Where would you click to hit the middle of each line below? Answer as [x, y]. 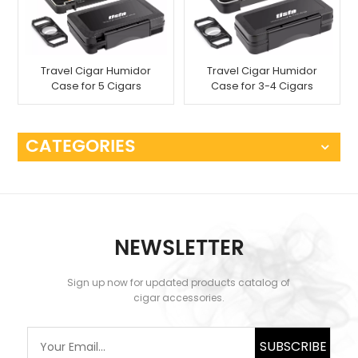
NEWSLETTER [179, 248]
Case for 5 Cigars [96, 86]
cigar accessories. [179, 297]
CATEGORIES [81, 146]
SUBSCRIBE [293, 346]
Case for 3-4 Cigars [262, 86]
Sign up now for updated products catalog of [179, 282]
